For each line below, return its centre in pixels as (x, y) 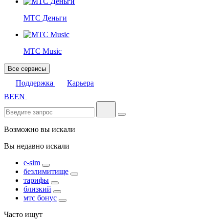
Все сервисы (27, 69)
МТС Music (43, 51)
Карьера (80, 83)
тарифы (36, 180)
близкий (37, 189)
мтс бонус (40, 198)
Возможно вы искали (40, 129)
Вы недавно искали (37, 146)
